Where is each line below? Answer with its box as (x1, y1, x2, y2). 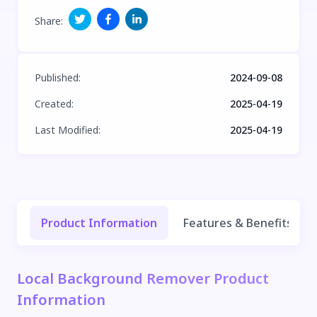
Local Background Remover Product (17, 268, 269, 288)
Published (35, 70, 79, 84)
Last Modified (35, 122, 98, 137)
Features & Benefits (183, 214, 292, 231)
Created (35, 96, 71, 110)
